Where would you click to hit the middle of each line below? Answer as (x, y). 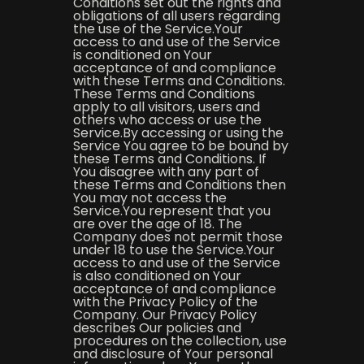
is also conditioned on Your (157, 276)
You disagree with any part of (166, 172)
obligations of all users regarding (176, 16)
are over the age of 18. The (157, 224)
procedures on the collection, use (180, 341)
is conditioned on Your (142, 55)
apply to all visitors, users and (166, 107)
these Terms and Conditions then (179, 185)
